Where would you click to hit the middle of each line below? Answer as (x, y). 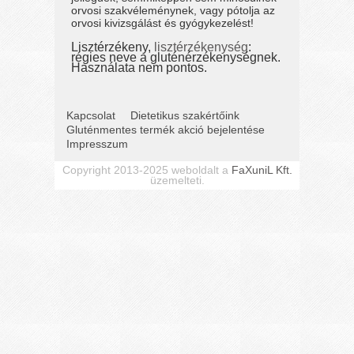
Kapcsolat (91, 116)
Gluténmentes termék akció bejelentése (166, 130)
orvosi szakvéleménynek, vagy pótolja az (173, 10)
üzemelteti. (177, 181)
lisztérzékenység (201, 47)
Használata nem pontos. (139, 68)
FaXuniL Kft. (262, 170)
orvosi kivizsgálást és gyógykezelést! (163, 23)
